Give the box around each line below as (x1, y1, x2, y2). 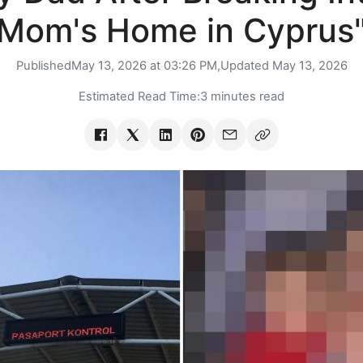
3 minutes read (200, 89, 284, 105)
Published (15, 58, 71, 74)
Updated (220, 58, 272, 74)
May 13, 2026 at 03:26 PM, (70, 58, 220, 74)
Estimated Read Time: (79, 89, 200, 105)
